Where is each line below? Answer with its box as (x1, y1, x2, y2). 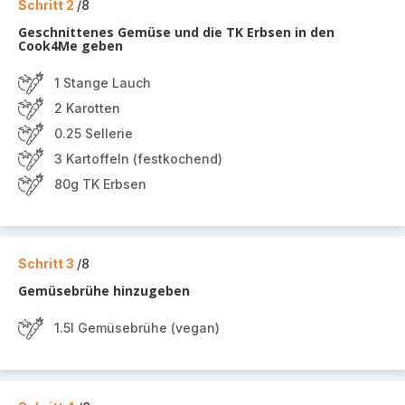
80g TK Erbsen (54, 176, 146, 192)
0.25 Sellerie (54, 126, 133, 141)
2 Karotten (54, 100, 120, 116)
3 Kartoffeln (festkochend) (54, 151, 222, 166)
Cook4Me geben (18, 37, 123, 54)
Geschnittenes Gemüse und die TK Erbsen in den (18, 24, 334, 41)
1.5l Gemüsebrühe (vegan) (54, 320, 220, 335)
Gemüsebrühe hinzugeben (18, 282, 190, 299)
